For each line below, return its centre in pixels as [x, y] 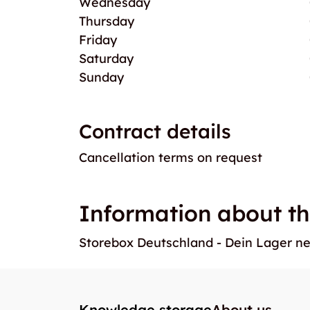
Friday [98, 40]
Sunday [101, 77]
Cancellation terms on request [171, 157]
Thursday [107, 21]
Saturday [106, 58]
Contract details [155, 131]
